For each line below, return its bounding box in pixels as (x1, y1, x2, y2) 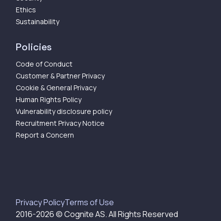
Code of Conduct (16, 59, 73, 69)
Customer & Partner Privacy (16, 71, 105, 80)
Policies (16, 40, 52, 53)
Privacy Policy (16, 196, 65, 208)
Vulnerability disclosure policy (16, 106, 112, 116)
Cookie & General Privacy (16, 82, 96, 92)
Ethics (16, 4, 36, 14)
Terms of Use (65, 196, 114, 208)
